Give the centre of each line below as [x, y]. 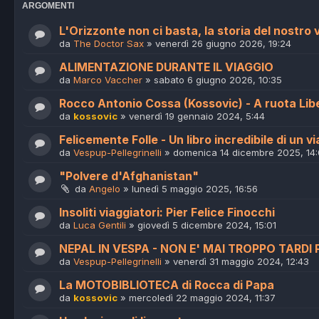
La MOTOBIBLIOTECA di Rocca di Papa [167, 286]
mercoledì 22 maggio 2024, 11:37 [202, 298]
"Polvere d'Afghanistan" [129, 177]
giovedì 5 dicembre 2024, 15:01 [207, 225]
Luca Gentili [100, 225]
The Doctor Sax [109, 44]
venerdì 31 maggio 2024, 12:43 [241, 262]
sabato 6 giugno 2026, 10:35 [218, 80]
